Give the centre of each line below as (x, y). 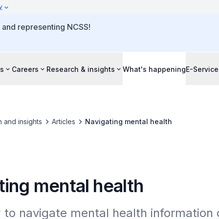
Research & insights (81, 69)
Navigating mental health (128, 121)
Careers (25, 69)
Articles (63, 121)
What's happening (154, 69)
